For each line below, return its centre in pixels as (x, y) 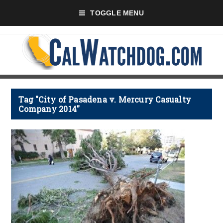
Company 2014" (49, 109)
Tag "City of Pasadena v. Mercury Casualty (105, 99)
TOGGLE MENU (117, 13)
